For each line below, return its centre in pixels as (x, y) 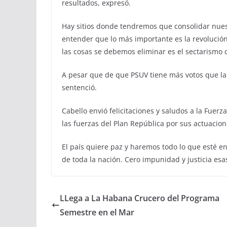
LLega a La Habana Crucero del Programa (140, 198)
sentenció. (79, 87)
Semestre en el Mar (97, 212)
